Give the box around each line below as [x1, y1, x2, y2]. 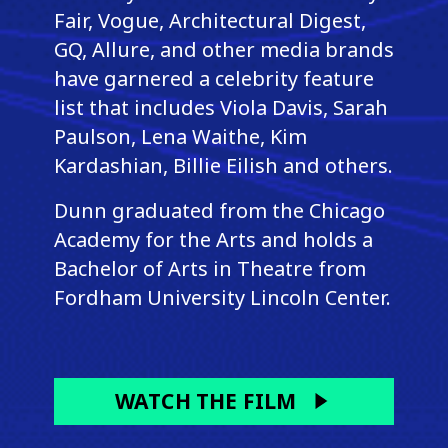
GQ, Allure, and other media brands [53, 35, 394, 63]
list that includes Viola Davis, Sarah [53, 93, 388, 121]
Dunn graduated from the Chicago [53, 196, 385, 224]
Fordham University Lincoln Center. [53, 283, 391, 311]
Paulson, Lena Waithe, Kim [53, 122, 307, 150]
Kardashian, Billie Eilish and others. [53, 151, 393, 179]
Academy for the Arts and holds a [53, 225, 373, 253]
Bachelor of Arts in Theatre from [53, 254, 366, 282]
